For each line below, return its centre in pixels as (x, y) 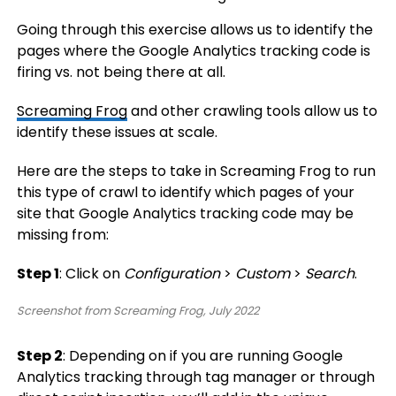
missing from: (62, 235)
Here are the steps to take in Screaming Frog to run (196, 171)
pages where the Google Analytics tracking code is (193, 51)
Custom (262, 274)
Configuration (171, 274)
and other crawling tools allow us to (252, 111)
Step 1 (38, 274)
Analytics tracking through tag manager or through (195, 377)
